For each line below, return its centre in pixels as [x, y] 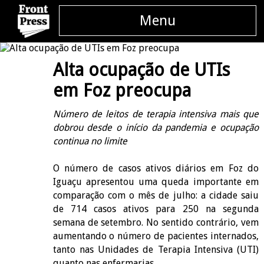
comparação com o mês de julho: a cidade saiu [156, 195]
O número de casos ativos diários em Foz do [156, 168]
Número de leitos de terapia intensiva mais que [156, 114]
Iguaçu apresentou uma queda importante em [156, 181]
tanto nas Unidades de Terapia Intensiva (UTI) [156, 249]
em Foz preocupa [122, 91]
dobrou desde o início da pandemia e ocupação [156, 127]
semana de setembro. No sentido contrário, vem [156, 222]
